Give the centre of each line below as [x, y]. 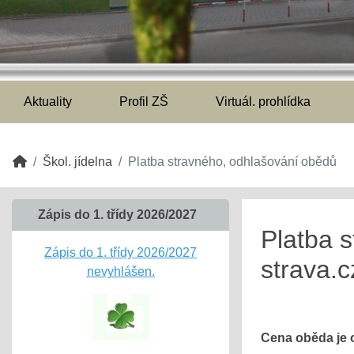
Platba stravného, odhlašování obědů [232, 162]
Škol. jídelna [77, 162]
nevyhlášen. [121, 271]
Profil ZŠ [144, 102]
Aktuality [48, 102]
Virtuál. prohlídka [263, 102]
